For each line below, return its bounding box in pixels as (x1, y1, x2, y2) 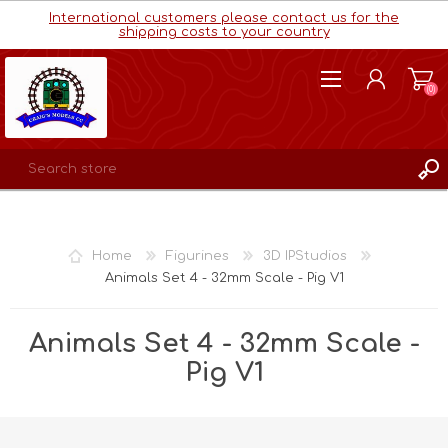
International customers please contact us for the (49, 11, 399, 25)
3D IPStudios (262, 249, 347, 264)
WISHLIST (47, 255, 104, 270)
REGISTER (43, 201, 101, 216)
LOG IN (43, 228, 88, 243)
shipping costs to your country (118, 25, 330, 39)
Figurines (165, 249, 229, 264)
